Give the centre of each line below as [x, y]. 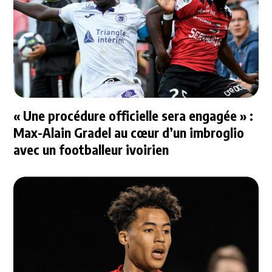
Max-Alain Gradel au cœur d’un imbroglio [129, 132]
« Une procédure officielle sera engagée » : [134, 115]
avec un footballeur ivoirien [91, 149]
